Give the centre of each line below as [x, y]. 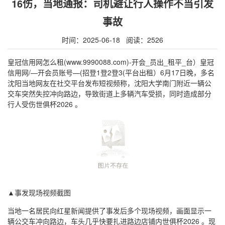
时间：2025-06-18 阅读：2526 [113, 39]
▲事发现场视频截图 [39, 192]
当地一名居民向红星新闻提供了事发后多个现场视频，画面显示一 [109, 210]
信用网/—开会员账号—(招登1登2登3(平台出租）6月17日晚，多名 [111, 72]
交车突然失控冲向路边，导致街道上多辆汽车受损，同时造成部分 [109, 93]
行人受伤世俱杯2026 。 [45, 104]
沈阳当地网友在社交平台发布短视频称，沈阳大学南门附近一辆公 [109, 83]
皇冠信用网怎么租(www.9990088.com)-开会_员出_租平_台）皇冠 [111, 62]
